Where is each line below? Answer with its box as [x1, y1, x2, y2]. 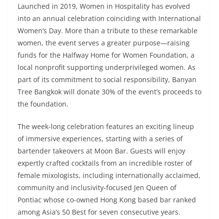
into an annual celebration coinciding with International [18, 14, 201, 23]
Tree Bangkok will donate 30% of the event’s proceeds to [18, 87, 201, 97]
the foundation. [18, 99, 68, 109]
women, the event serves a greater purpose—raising [18, 38, 190, 48]
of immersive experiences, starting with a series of [18, 134, 183, 144]
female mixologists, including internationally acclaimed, [18, 171, 200, 180]
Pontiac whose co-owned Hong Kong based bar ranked [18, 195, 196, 205]
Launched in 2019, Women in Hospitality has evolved [18, 1, 190, 11]
